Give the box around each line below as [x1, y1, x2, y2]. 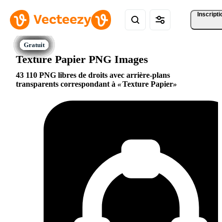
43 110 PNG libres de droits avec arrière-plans [16, 71, 170, 80]
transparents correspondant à [16, 80, 117, 89]
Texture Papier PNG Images [16, 53, 148, 65]
